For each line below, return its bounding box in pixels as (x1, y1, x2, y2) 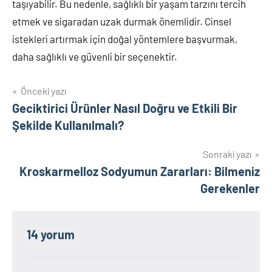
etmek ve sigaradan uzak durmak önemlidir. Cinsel (12, 15, 231, 27)
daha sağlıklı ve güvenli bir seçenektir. (12, 50, 177, 63)
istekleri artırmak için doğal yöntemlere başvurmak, (12, 33, 237, 45)
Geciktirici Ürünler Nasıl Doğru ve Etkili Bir (12, 101, 237, 115)
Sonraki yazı (203, 148, 251, 160)
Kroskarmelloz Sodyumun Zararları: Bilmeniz (19, 164, 260, 178)
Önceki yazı (21, 85, 66, 97)
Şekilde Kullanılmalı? (12, 118, 124, 132)
